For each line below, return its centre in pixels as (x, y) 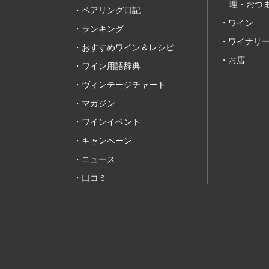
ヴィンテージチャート (124, 85)
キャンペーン (107, 141)
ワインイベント (111, 122)
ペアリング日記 (111, 10)
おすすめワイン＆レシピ (128, 47)
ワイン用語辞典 (111, 66)
